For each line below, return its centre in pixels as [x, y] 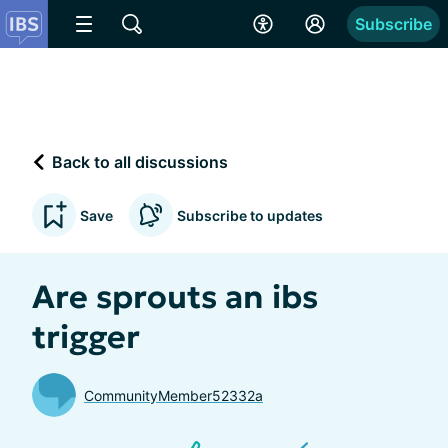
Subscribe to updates [250, 215]
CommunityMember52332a [173, 395]
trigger [86, 337]
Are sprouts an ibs [175, 297]
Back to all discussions [138, 161]
